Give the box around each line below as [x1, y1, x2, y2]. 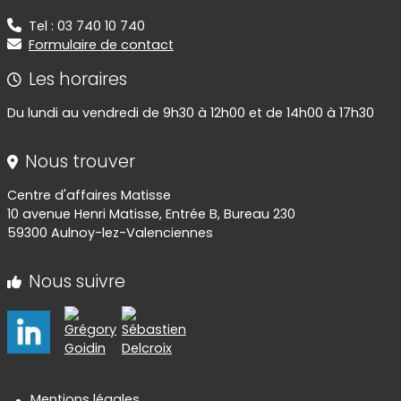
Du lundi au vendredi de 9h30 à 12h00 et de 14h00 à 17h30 [7, 104, 374, 123]
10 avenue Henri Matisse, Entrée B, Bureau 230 [7, 205, 295, 224]
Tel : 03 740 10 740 [29, 17, 145, 36]
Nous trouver [25, 149, 135, 175]
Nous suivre [29, 269, 125, 294]
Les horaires [29, 67, 127, 92]
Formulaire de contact [29, 36, 174, 55]
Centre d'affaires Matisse [7, 186, 171, 205]
